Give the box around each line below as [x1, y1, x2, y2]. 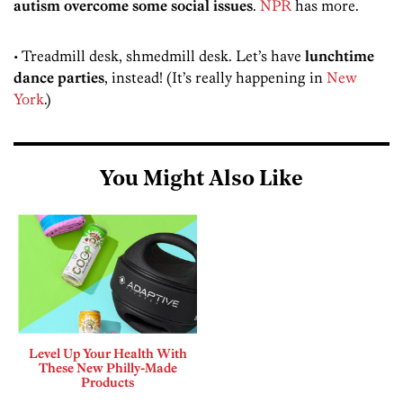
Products [81, 373, 134, 390]
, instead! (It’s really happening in [104, 68, 327, 87]
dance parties [13, 68, 104, 87]
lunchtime [305, 47, 374, 66]
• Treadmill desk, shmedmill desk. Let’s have [13, 47, 305, 66]
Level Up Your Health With [28, 345, 187, 362]
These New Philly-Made [38, 359, 177, 376]
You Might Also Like [100, 169, 303, 192]
